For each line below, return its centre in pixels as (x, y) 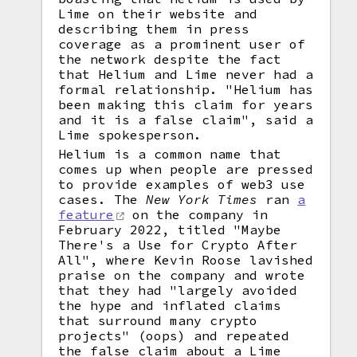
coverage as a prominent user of (182, 44)
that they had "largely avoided (178, 290)
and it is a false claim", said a (186, 120)
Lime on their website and (158, 14)
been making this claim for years (186, 104)
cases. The (102, 199)
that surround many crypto (158, 320)
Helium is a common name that (170, 154)
